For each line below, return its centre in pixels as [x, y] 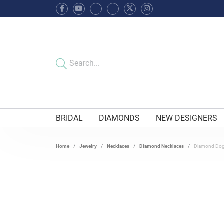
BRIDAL [69, 118]
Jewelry [88, 146]
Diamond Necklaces [162, 146]
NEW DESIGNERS [187, 118]
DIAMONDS [120, 118]
